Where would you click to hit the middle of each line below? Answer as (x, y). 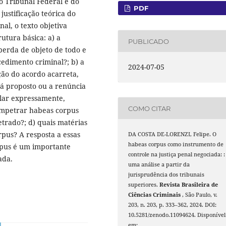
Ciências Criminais (155, 195)
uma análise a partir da (159, 165)
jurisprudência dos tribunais (166, 175)
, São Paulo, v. (200, 195)
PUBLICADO (149, 41)
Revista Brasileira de (189, 185)
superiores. (144, 185)
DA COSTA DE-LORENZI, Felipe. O (173, 134)
